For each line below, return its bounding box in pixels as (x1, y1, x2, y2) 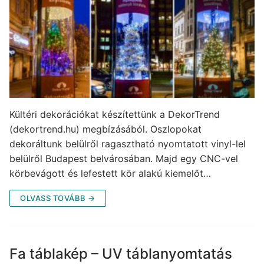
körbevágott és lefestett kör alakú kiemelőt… (9, 167, 211, 180)
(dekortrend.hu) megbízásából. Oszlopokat (9, 123, 202, 136)
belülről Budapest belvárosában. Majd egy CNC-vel (9, 153, 238, 165)
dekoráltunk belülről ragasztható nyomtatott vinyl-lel (9, 138, 246, 150)
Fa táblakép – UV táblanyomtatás (9, 245, 232, 263)
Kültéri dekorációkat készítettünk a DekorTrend (9, 108, 220, 121)
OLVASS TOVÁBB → (20, 193, 95, 203)
